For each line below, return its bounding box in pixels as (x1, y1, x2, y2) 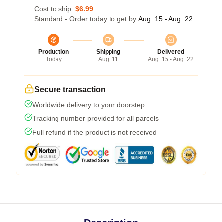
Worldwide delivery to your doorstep (32, 101, 145, 109)
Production (38, 48, 69, 55)
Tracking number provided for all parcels (32, 114, 159, 122)
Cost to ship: (34, 5, 75, 13)
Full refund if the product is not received (32, 128, 157, 136)
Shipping (96, 48, 120, 55)
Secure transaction (34, 85, 106, 94)
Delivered (157, 48, 184, 55)
